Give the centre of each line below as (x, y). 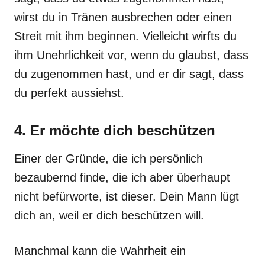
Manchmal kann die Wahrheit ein (100, 251)
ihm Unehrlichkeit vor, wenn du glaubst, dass (131, 55)
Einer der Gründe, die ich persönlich (109, 159)
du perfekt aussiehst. (69, 93)
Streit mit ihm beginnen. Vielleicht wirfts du (125, 36)
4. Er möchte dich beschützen (115, 130)
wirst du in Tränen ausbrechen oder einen (123, 17)
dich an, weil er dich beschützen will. (109, 215)
